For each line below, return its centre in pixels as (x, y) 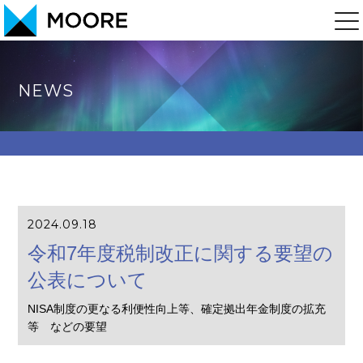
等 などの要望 (68, 326)
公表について (88, 280)
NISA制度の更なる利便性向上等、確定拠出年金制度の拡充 (177, 308)
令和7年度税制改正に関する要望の (181, 254)
